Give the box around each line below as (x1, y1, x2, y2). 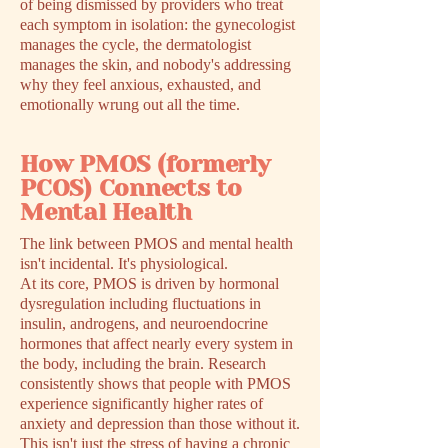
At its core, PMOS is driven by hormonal (20, 275, 279, 292)
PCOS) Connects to (20, 174, 242, 202)
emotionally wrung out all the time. (20, 96, 240, 113)
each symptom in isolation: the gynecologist (20, 16, 295, 33)
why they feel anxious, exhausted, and (20, 76, 261, 93)
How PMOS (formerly (20, 150, 270, 178)
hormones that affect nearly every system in (20, 335, 293, 352)
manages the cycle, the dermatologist (20, 36, 251, 53)
